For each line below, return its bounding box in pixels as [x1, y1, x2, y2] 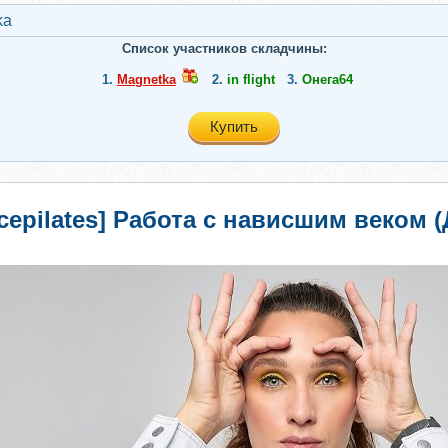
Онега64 [302, 72, 353, 87]
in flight [227, 72, 275, 87]
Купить [210, 118, 258, 135]
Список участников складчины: [121, 41, 327, 56]
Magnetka [117, 72, 176, 87]
